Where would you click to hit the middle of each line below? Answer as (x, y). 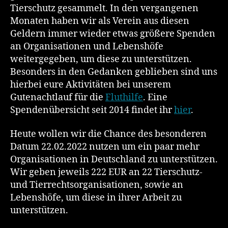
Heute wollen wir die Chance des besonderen (108, 134)
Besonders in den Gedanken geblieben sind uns (114, 72)
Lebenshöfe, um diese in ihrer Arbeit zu (96, 198)
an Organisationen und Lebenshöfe (87, 46)
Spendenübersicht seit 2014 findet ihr (92, 110)
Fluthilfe (124, 97)
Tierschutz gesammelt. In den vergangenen (104, 8)
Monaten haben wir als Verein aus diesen (100, 21)
